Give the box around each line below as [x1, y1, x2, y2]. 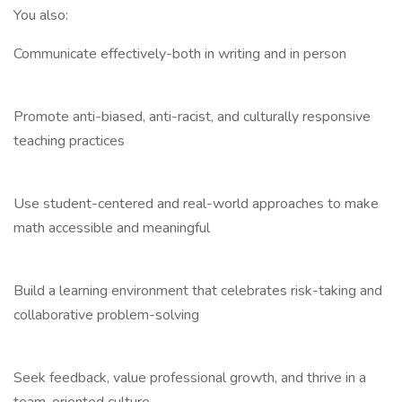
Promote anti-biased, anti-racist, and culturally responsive [13, 107, 371, 127]
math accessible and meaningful [13, 218, 210, 238]
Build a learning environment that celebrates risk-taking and [13, 281, 382, 301]
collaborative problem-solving [13, 305, 199, 325]
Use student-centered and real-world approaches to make [13, 194, 379, 214]
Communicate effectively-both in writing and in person [13, 44, 346, 64]
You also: [13, 5, 68, 25]
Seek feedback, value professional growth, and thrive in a [13, 368, 366, 388]
